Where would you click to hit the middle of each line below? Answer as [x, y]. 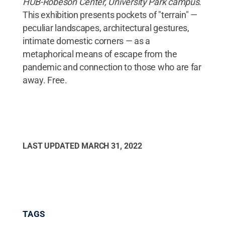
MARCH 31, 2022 [111, 146]
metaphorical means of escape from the [100, 54]
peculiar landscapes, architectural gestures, [106, 28]
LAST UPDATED [52, 146]
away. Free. [45, 80]
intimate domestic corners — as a [86, 41]
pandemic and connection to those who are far [112, 67]
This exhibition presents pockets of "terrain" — [110, 15]
